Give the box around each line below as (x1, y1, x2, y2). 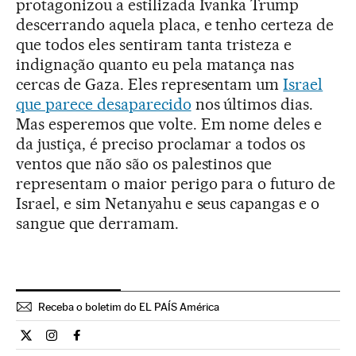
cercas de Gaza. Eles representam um (16, 75, 284, 95)
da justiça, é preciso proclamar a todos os (16, 134, 306, 154)
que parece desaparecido (16, 95, 192, 114)
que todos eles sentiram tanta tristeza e (16, 35, 292, 55)
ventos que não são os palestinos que (16, 154, 273, 174)
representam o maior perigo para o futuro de (16, 174, 336, 194)
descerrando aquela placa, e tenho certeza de (16, 15, 335, 35)
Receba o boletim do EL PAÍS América (38, 300, 219, 314)
